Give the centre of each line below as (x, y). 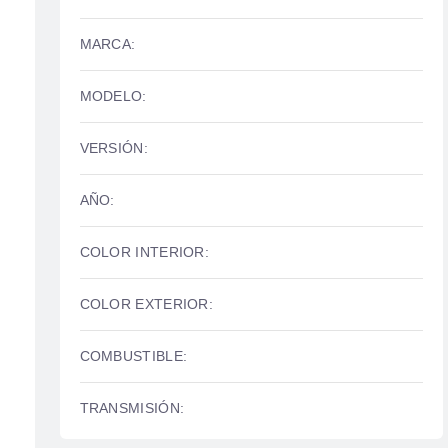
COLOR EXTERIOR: (146, 304)
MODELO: (113, 96)
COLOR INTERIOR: (144, 252)
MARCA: (107, 44)
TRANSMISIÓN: (132, 408)
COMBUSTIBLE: (133, 356)
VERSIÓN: (113, 148)
